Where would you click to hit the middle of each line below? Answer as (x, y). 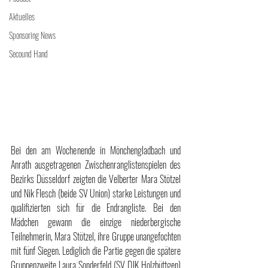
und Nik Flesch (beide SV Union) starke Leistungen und (96, 193)
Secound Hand (28, 54)
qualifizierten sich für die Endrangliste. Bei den (96, 207)
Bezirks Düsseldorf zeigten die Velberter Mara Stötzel (96, 179)
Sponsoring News (32, 35)
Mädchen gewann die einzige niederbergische (96, 222)
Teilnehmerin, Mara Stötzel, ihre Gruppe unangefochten (96, 236)
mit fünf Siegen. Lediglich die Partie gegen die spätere (96, 250)
